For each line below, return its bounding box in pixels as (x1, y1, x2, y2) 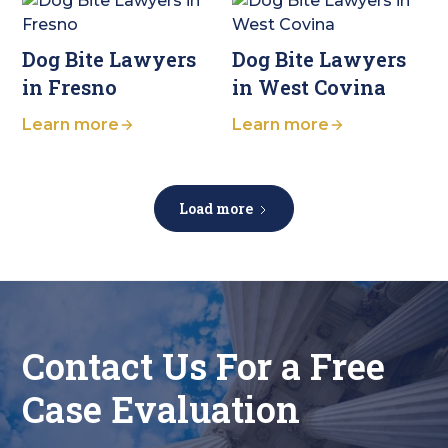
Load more (179, 199, 253, 219)
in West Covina (231, 74, 386, 101)
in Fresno (22, 74, 118, 101)
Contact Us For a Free (22, 342, 386, 391)
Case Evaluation (22, 385, 301, 434)
